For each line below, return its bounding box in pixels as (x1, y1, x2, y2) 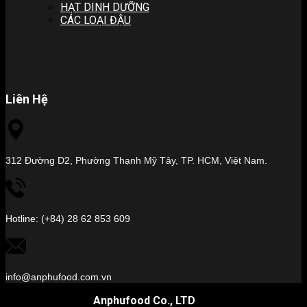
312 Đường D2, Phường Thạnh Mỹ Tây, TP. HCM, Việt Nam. (5, 156, 267, 167)
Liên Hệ (5, 91, 48, 106)
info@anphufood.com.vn (5, 271, 112, 283)
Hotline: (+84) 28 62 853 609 (5, 213, 130, 225)
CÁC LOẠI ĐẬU (60, 13, 131, 27)
